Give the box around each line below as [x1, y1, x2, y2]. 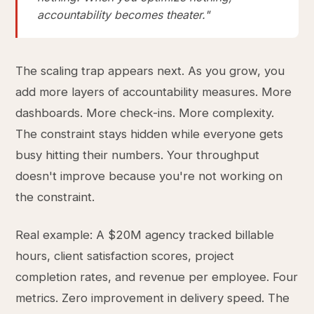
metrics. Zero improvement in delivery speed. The [15, 291, 290, 305]
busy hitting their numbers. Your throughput [15, 148, 260, 162]
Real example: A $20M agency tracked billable [15, 228, 275, 242]
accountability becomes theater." [37, 8, 210, 22]
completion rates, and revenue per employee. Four [15, 270, 299, 284]
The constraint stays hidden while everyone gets [15, 127, 284, 141]
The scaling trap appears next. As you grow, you [15, 64, 285, 78]
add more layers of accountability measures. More [15, 85, 292, 99]
